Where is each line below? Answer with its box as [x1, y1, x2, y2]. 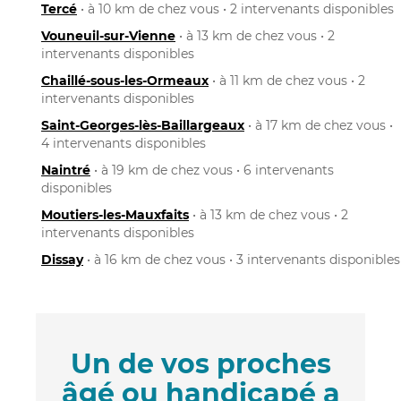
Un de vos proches [70, 346, 331, 380]
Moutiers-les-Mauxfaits [41, 206, 189, 223]
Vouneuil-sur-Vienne [41, 27, 175, 44]
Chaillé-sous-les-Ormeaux [41, 72, 209, 89]
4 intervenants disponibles [41, 134, 206, 151]
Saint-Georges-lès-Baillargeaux [41, 116, 244, 133]
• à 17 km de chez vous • [244, 116, 393, 133]
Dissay [41, 251, 83, 268]
